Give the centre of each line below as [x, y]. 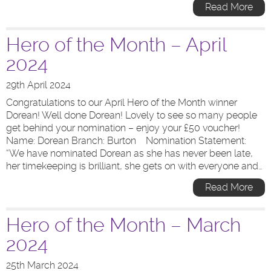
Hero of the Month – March [123, 225]
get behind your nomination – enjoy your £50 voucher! [123, 128]
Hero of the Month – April [116, 45]
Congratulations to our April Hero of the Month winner [122, 103]
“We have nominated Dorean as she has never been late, [129, 153]
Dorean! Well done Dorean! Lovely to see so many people [132, 115]
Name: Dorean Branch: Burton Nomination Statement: [126, 141]
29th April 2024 [38, 85]
